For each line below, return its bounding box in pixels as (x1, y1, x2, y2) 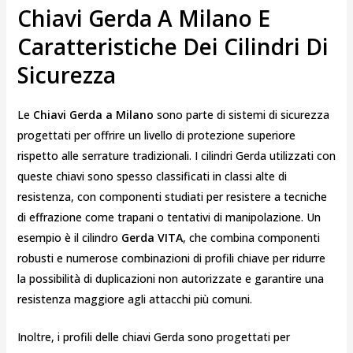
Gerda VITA (121, 229, 183, 245)
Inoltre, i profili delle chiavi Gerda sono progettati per (17, 329, 290, 345)
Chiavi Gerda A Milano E (17, 2, 270, 33)
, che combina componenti (182, 229, 320, 245)
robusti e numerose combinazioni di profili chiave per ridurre (17, 250, 325, 266)
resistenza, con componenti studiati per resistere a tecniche (17, 188, 327, 204)
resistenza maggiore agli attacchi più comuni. (17, 291, 252, 307)
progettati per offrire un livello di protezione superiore (17, 127, 295, 143)
